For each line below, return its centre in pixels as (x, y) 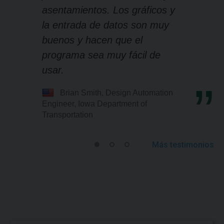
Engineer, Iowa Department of (94, 104)
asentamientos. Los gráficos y (108, 10)
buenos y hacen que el (92, 40)
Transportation (67, 115)
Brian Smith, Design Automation (116, 93)
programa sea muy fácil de (101, 55)
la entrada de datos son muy (105, 25)
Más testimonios (183, 145)
